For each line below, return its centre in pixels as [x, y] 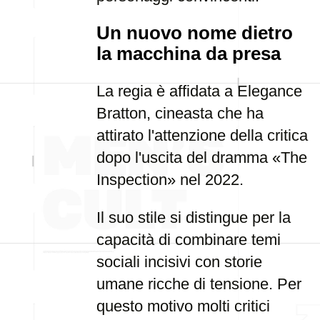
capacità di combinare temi [189, 240]
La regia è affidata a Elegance [199, 91]
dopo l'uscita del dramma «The [202, 157]
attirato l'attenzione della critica [202, 135]
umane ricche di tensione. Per [199, 284]
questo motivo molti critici [183, 306]
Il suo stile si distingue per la [194, 217]
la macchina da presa [189, 54]
